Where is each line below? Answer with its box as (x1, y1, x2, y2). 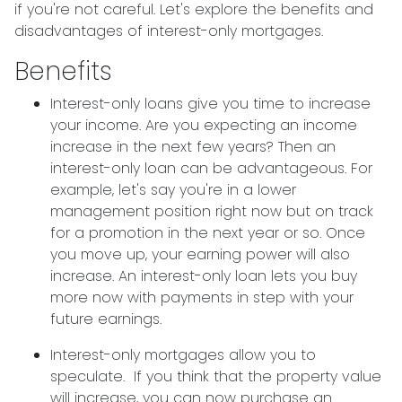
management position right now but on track (50, 201, 373, 222)
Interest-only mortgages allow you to (50, 345, 316, 365)
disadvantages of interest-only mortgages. (14, 21, 328, 41)
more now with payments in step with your (50, 287, 354, 308)
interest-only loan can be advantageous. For (50, 158, 372, 179)
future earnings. (50, 309, 162, 329)
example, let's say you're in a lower (50, 179, 296, 200)
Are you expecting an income (145, 115, 357, 135)
